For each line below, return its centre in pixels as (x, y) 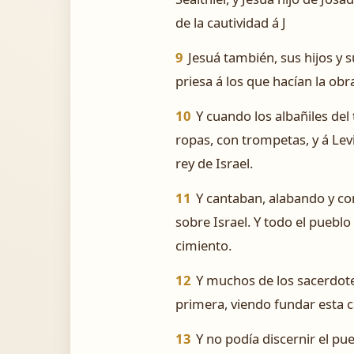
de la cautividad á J (231, 23)
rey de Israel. (214, 163)
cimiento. (203, 245)
